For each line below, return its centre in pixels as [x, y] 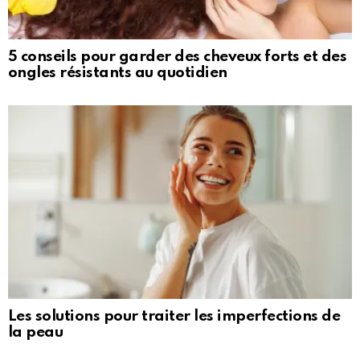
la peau [36, 332]
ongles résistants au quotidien [118, 72]
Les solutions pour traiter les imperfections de [174, 316]
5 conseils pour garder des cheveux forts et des [178, 56]
